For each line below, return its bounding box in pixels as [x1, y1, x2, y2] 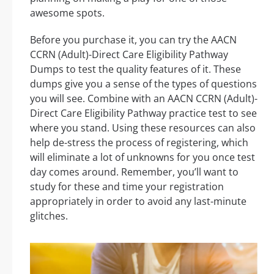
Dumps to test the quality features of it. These [30, 62, 241, 76]
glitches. [30, 209, 68, 223]
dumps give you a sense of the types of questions [30, 76, 257, 91]
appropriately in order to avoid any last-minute [30, 194, 246, 208]
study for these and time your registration [30, 179, 224, 193]
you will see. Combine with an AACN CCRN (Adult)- [30, 91, 257, 105]
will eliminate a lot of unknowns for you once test [30, 150, 255, 164]
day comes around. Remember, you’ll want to [30, 165, 239, 179]
